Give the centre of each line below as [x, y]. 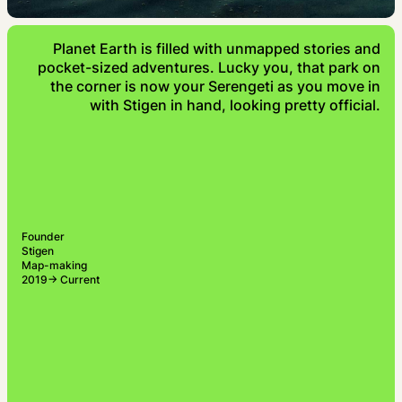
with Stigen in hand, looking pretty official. [235, 105]
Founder [43, 236]
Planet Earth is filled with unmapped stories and [217, 48]
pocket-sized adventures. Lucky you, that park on [209, 67]
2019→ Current [61, 280]
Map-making [54, 265]
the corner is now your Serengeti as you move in [215, 86]
